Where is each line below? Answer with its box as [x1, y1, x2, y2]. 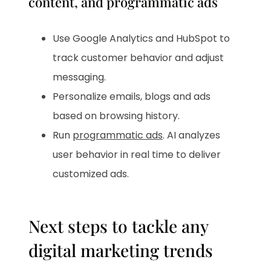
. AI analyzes [163, 128, 221, 142]
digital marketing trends [28, 238, 214, 261]
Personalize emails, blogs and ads [53, 89, 211, 103]
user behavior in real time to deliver [53, 147, 221, 162]
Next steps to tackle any [28, 214, 209, 237]
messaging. [53, 70, 106, 84]
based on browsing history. [53, 108, 180, 123]
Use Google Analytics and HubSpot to [53, 31, 230, 45]
